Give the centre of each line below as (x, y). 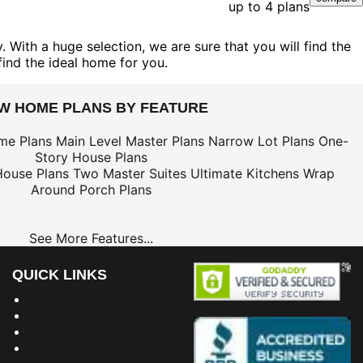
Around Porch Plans (91, 189)
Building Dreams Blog (94, 299)
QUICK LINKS (60, 274)
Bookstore (60, 315)
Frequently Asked (82, 347)
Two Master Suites (129, 173)
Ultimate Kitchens (244, 173)
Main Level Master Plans (130, 141)
